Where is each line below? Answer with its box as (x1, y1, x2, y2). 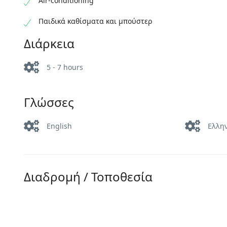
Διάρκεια (24, 35, 74, 52)
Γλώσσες (24, 94, 74, 110)
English (47, 121, 72, 131)
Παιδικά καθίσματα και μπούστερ (39, 16, 152, 26)
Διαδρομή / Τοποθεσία (24, 168, 153, 185)
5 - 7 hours (47, 62, 83, 72)
